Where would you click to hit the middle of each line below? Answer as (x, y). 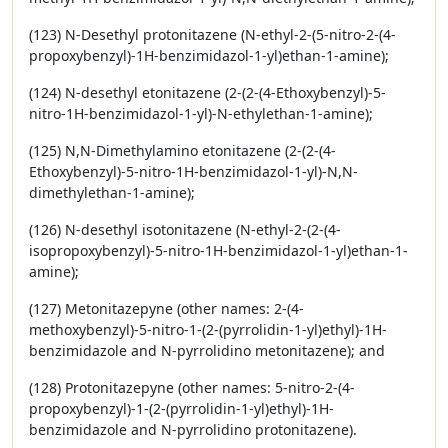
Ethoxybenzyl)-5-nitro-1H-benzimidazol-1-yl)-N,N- (193, 171)
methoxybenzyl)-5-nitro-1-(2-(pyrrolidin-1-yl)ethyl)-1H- (208, 329)
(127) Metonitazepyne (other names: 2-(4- (166, 308)
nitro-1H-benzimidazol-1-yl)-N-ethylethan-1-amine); (201, 113)
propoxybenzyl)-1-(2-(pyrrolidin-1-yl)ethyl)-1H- (181, 408)
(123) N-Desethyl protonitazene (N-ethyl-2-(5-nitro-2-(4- (212, 34)
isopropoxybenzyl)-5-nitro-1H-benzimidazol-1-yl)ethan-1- (218, 250)
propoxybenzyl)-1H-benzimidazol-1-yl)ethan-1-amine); (209, 55)
